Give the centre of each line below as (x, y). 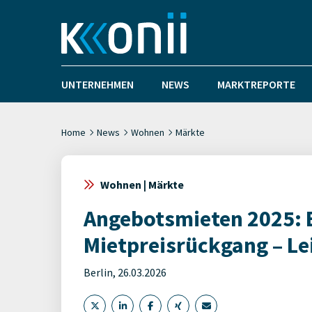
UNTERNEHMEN (97, 84)
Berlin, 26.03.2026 (125, 272)
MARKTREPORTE (256, 84)
